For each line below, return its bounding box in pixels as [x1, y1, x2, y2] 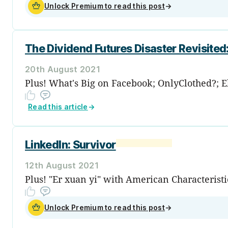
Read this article [28, 102, 88, 111]
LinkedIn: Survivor [25, 138, 116, 151]
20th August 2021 [25, 64, 101, 74]
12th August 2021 [25, 160, 99, 170]
